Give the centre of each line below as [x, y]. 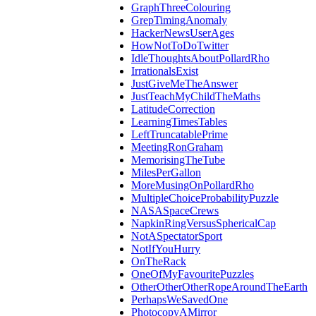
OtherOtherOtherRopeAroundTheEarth [219, 287]
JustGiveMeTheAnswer [184, 84]
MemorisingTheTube [178, 160]
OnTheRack [159, 262]
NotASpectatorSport [177, 236]
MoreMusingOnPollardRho [193, 186]
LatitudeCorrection [173, 109]
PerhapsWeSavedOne [180, 300]
